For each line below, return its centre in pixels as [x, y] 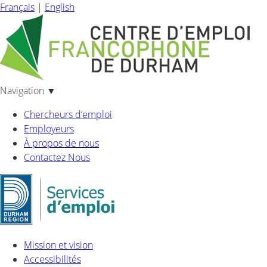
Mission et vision [58, 245]
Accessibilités [52, 259]
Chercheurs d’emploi [68, 114]
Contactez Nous [57, 157]
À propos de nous [61, 143]
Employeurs [49, 129]
